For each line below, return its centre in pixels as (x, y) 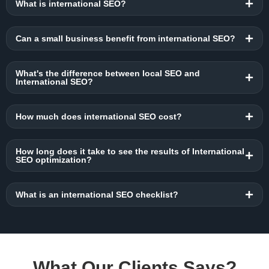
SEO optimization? (54, 160)
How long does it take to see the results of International (130, 152)
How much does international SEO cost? (99, 117)
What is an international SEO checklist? (97, 195)
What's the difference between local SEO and (108, 74)
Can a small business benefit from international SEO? (125, 39)
